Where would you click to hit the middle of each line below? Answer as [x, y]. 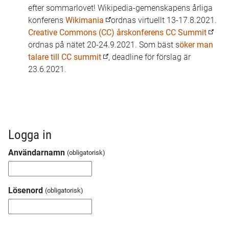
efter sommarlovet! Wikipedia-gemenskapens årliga [120, 8]
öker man [196, 45]
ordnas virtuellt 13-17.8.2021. [164, 20]
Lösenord [26, 190]
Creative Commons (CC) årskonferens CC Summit [117, 32]
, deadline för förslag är [150, 57]
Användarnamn [37, 153]
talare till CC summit [65, 57]
